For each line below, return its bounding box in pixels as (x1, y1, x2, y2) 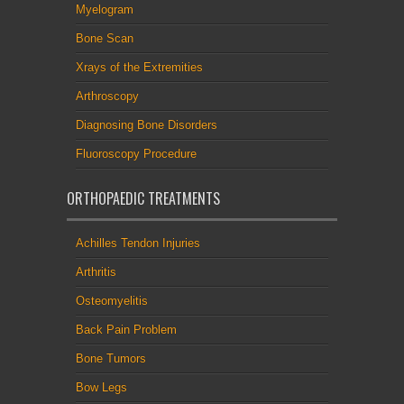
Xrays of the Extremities (76, 60, 203, 74)
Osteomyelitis (76, 293, 148, 308)
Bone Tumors (76, 351, 146, 365)
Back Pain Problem (76, 322, 177, 336)
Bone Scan (76, 31, 133, 45)
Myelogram (76, 2, 133, 16)
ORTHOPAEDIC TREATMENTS (67, 187, 220, 209)
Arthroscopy (76, 88, 139, 103)
